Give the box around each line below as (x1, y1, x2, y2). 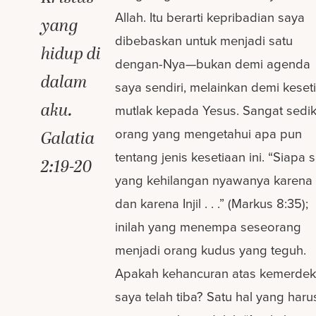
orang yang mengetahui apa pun (115, 124, 303, 144)
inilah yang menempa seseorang (115, 217, 302, 237)
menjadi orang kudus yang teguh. (115, 241, 307, 260)
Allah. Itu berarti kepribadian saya (115, 8, 305, 28)
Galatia (41, 126, 95, 152)
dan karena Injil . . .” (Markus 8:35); (115, 194, 309, 214)
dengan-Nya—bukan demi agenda (115, 54, 311, 74)
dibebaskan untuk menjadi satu (115, 31, 293, 51)
